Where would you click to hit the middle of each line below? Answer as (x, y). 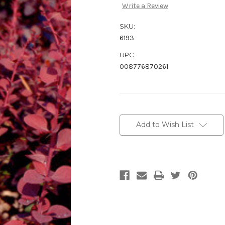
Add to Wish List (165, 125)
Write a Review (145, 6)
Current (132, 112)
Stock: (130, 122)
